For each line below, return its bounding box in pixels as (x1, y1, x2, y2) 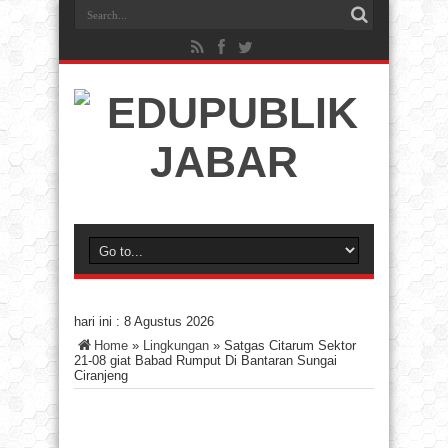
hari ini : (74, 314, 124, 329)
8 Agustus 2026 (124, 314, 214, 329)
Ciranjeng (74, 368, 128, 383)
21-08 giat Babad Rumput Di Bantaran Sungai (74, 353, 337, 368)
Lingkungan (143, 338, 209, 353)
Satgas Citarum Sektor (224, 338, 356, 353)
